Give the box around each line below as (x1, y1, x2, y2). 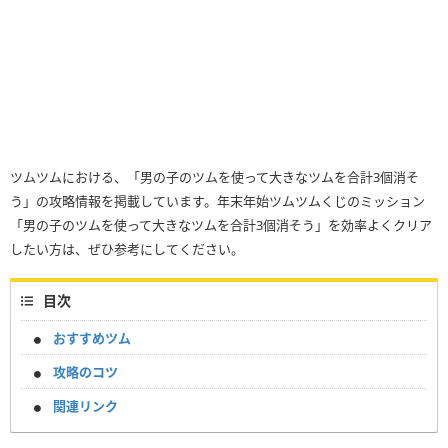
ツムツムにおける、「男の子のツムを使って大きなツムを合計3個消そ (10, 168, 419, 187)
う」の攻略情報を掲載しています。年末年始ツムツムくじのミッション (10, 192, 425, 211)
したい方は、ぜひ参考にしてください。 (10, 240, 244, 259)
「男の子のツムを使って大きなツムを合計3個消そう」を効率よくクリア (10, 216, 432, 235)
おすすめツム (53, 329, 131, 348)
